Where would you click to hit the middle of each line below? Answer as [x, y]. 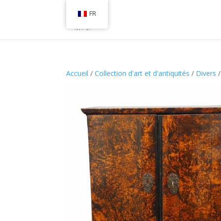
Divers [206, 73]
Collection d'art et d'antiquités [142, 73]
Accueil [77, 73]
